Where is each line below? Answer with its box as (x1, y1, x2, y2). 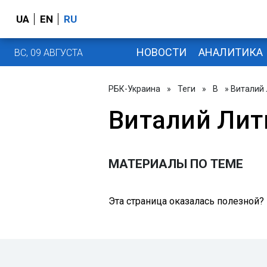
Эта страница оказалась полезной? (108, 195, 264, 207)
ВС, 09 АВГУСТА (14, 46, 83, 58)
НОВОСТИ (136, 45, 187, 58)
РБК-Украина (108, 84, 160, 94)
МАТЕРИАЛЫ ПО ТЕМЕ (108, 157, 243, 171)
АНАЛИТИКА (198, 45, 263, 58)
